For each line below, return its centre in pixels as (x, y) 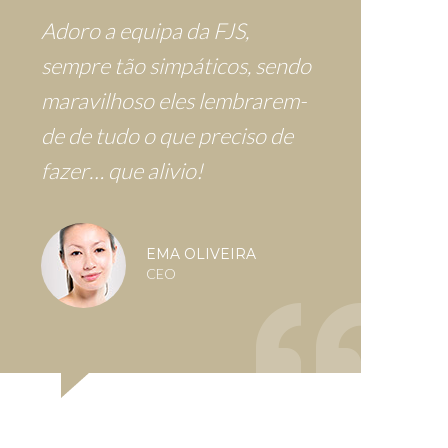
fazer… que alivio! (122, 170)
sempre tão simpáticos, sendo (176, 65)
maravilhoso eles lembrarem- (173, 100)
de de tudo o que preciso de (167, 135)
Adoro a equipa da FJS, (145, 30)
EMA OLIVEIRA (201, 254)
